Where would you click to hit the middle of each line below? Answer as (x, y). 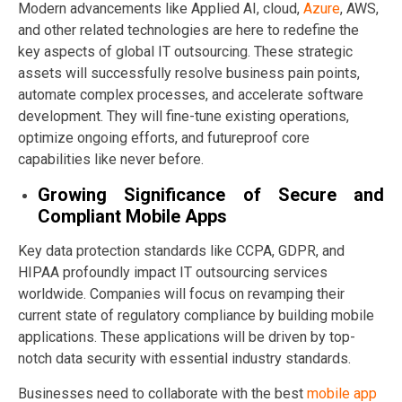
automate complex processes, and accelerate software (191, 94)
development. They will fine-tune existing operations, (184, 116)
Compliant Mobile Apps (132, 216)
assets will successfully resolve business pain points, (189, 73)
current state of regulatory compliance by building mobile (196, 315)
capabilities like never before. (111, 159)
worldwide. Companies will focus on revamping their (181, 293)
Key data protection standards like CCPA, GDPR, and (181, 250)
